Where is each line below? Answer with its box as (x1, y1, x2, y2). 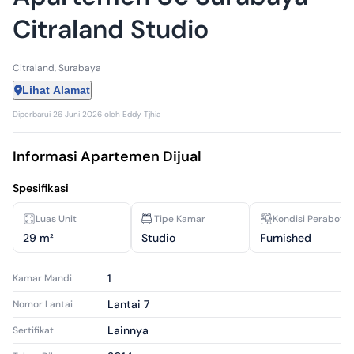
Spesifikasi (13, 181, 69, 195)
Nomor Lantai (13, 298, 73, 311)
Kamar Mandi (13, 272, 72, 284)
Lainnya (107, 323, 149, 337)
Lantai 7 (107, 297, 149, 311)
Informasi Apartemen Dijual (13, 147, 201, 166)
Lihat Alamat (22, 84, 90, 96)
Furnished (260, 231, 311, 245)
